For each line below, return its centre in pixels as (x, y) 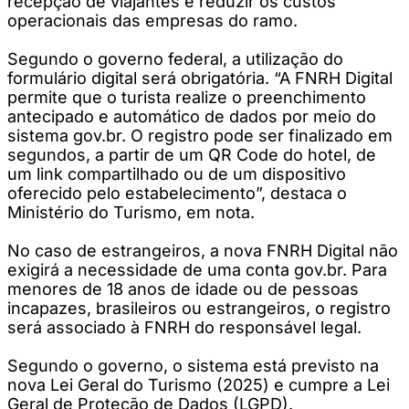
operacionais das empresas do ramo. (152, 20)
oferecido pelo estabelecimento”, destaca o (177, 193)
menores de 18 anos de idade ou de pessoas (183, 288)
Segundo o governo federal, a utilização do (175, 58)
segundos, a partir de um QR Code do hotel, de (192, 154)
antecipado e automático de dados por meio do (192, 116)
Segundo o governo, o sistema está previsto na (193, 365)
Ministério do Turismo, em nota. (131, 212)
